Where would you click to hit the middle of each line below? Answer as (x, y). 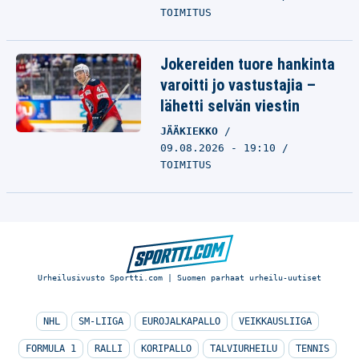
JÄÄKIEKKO (192, 131)
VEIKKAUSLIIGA (275, 321)
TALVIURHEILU (244, 349)
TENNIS (313, 349)
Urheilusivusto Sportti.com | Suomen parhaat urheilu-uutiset (179, 278)
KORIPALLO (166, 349)
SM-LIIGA (101, 321)
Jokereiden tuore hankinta (248, 64)
